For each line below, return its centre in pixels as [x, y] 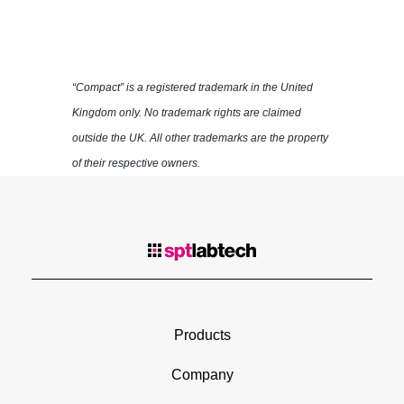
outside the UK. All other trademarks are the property [200, 138]
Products [202, 335]
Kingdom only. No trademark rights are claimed [187, 112]
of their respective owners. [136, 163]
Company [202, 374]
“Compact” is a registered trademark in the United [193, 87]
